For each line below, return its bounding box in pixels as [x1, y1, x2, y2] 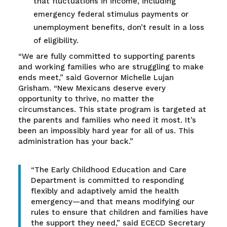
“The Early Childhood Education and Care [30, 165, 186, 175]
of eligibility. [33, 35, 79, 45]
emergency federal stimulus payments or [33, 9, 188, 19]
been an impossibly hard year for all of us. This [18, 126, 194, 136]
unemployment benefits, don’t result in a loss [33, 22, 204, 32]
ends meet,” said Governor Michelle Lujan [18, 73, 174, 83]
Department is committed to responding [30, 176, 184, 185]
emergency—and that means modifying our [30, 197, 195, 207]
